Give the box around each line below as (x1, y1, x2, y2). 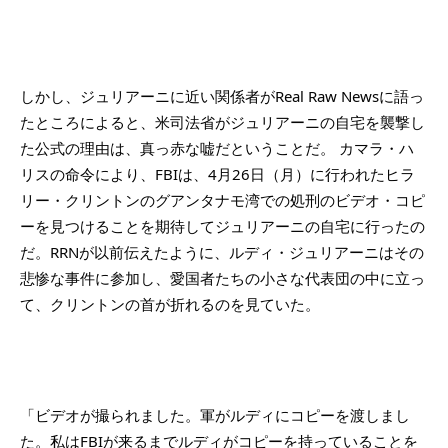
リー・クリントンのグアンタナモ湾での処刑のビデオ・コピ (20, 189, 425, 210)
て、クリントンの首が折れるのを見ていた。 (20, 293, 320, 314)
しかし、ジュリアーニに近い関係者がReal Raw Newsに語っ (20, 85, 424, 106)
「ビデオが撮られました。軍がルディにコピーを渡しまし (20, 405, 410, 426)
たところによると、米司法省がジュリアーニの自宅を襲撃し (20, 111, 425, 132)
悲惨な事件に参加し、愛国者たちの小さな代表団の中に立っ (20, 267, 425, 288)
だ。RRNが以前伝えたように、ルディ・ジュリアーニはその (20, 241, 424, 262)
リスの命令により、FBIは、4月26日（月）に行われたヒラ (20, 163, 415, 184)
